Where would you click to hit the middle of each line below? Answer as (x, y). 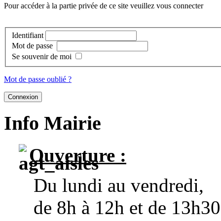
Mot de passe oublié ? (38, 79)
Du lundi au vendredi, (119, 185)
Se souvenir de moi (42, 57)
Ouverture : (78, 155)
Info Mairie (53, 123)
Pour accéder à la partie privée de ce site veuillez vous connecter (104, 5)
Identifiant (28, 36)
